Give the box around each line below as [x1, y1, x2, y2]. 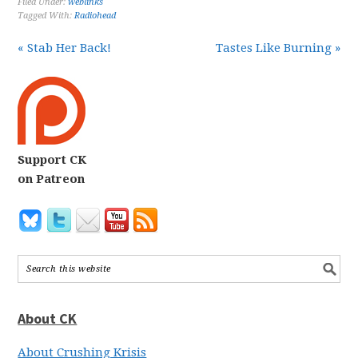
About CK [18, 309, 78, 328]
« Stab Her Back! [18, 41, 112, 55]
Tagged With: [18, 10, 75, 21]
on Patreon [18, 172, 86, 186]
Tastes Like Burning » [215, 41, 340, 55]
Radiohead [74, 10, 117, 21]
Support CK [18, 153, 87, 167]
